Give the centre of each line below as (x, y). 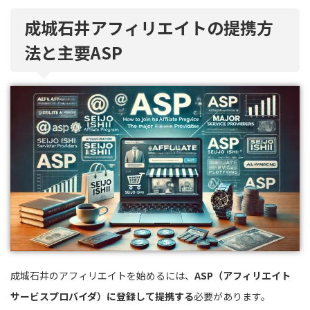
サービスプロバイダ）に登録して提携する (102, 296)
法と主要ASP (73, 52)
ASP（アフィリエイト (243, 275)
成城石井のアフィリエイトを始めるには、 (102, 275)
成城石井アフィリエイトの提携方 (149, 27)
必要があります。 (232, 296)
